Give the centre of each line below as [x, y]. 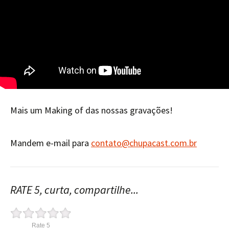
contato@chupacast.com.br [144, 143]
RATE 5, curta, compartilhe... [74, 190]
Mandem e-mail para [51, 143]
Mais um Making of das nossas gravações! [91, 110]
